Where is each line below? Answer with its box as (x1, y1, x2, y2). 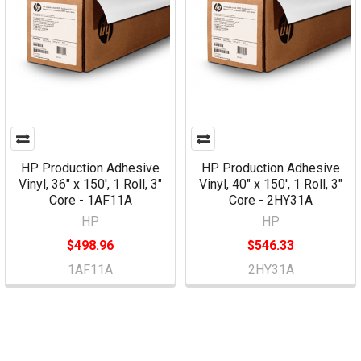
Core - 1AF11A (48, 193, 132, 209)
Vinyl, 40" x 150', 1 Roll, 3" (199, 176, 342, 193)
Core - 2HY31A (229, 193, 313, 209)
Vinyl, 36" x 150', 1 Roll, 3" (19, 176, 162, 193)
